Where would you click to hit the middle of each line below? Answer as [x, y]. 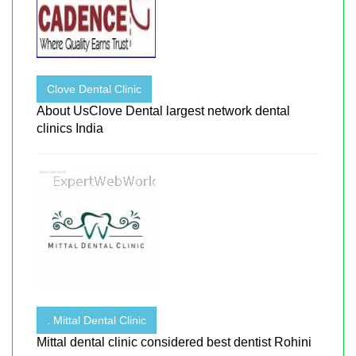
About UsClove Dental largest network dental [163, 110]
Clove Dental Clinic [94, 89]
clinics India [70, 128]
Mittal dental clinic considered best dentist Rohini [174, 342]
